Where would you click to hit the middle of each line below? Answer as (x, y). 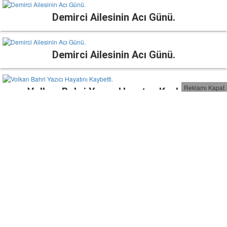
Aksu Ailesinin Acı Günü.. (113, 166)
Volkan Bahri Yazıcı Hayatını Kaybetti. (113, 91)
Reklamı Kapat (204, 87)
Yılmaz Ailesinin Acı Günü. (113, 129)
